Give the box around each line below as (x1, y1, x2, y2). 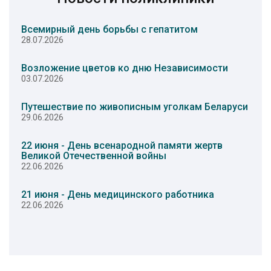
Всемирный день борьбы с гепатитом (21, 23, 198, 35)
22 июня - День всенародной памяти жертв (21, 139, 223, 151)
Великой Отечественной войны (21, 149, 166, 162)
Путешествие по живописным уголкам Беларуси (21, 100, 248, 113)
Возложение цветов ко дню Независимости (21, 62, 228, 74)
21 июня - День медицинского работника (21, 188, 214, 200)
